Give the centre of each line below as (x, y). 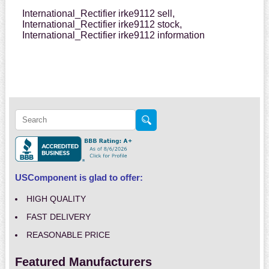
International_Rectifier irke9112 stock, (102, 25)
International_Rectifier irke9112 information (113, 35)
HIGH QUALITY (56, 199)
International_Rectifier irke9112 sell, (98, 14)
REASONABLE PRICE (68, 235)
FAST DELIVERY (58, 217)
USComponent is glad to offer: (79, 178)
